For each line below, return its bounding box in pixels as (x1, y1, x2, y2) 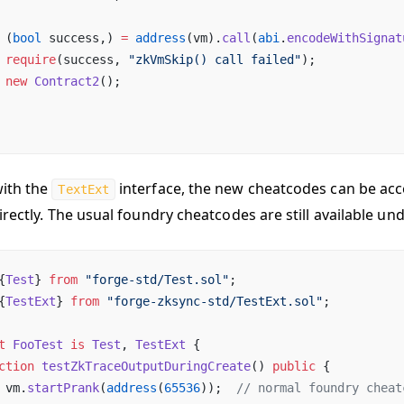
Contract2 (27, 74, 99, 88)
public (272, 359, 316, 373)
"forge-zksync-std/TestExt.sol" (99, 294, 323, 308)
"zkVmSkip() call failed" (128, 52, 301, 67)
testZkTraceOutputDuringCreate (34, 359, 251, 373)
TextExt (58, 182, 110, 197)
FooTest (5, 337, 63, 352)
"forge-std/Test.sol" (78, 272, 229, 287)
